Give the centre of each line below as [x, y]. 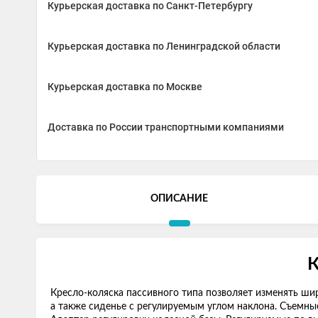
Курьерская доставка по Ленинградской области [164, 46]
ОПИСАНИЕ [180, 199]
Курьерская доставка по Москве [125, 87]
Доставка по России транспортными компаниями [166, 127]
